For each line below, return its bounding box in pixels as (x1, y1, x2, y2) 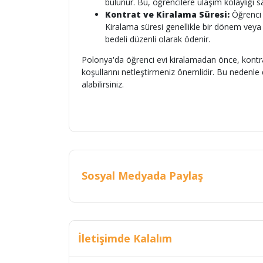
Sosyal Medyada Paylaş (82, 168, 203, 183)
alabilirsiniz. (82, 79, 124, 90)
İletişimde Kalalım (78, 231, 172, 245)
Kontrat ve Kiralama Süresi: (105, 9, 230, 20)
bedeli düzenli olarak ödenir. (105, 33, 210, 45)
